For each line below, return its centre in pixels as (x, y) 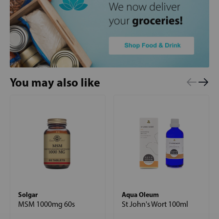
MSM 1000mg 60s (46, 204)
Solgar (28, 194)
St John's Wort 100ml (155, 204)
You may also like (55, 82)
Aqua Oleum (140, 194)
